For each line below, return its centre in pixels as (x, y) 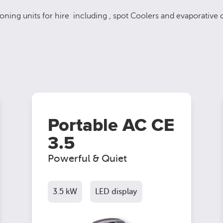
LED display (116, 192)
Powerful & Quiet (87, 159)
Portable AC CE (111, 125)
